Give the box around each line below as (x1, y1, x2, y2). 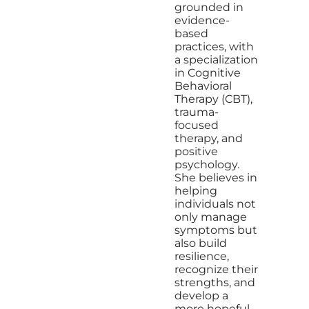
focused (174, 119, 219, 132)
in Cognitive (174, 66, 241, 80)
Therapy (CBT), (174, 92, 252, 106)
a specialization (174, 53, 258, 67)
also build (174, 237, 227, 250)
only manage (174, 210, 247, 224)
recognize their (174, 263, 258, 277)
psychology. (174, 158, 239, 172)
